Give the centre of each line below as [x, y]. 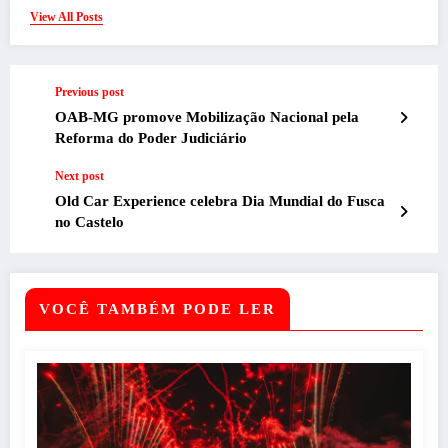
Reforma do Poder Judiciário [151, 138]
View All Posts [66, 17]
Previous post [89, 92]
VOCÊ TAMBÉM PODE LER [157, 309]
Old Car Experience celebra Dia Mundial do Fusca [220, 201]
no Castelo [89, 222]
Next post [79, 176]
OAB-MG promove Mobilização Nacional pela [207, 117]
